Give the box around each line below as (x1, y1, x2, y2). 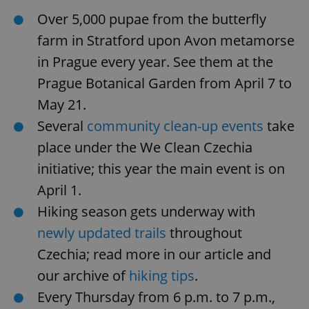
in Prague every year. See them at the (37, 52, 273, 71)
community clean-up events (87, 116, 263, 135)
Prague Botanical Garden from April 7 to (37, 73, 292, 92)
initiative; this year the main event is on (37, 159, 285, 178)
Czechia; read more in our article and (37, 244, 271, 263)
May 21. (37, 94, 86, 114)
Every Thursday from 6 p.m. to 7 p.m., (37, 287, 275, 306)
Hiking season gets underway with (37, 201, 255, 221)
